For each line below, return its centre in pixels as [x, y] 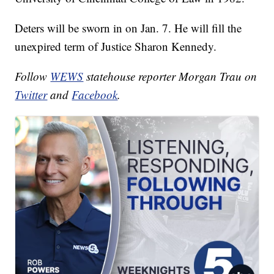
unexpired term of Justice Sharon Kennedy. [116, 46]
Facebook [95, 94]
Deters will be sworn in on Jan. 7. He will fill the [128, 28]
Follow [33, 76]
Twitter [31, 94]
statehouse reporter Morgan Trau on [170, 76]
